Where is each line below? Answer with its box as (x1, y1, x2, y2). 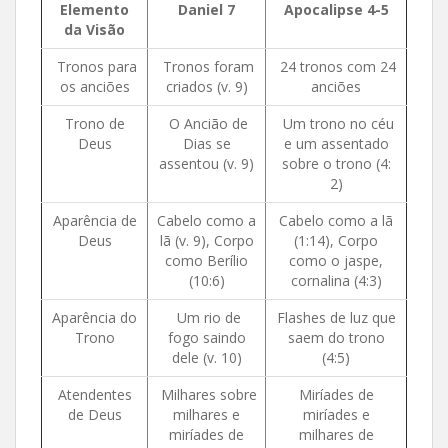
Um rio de (172, 307, 241, 327)
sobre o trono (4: (281, 153, 391, 173)
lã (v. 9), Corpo (159, 230, 254, 250)
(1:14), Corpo (294, 230, 378, 250)
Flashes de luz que (276, 307, 396, 327)
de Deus (67, 404, 122, 424)
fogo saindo (167, 327, 246, 347)
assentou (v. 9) (159, 153, 254, 173)
